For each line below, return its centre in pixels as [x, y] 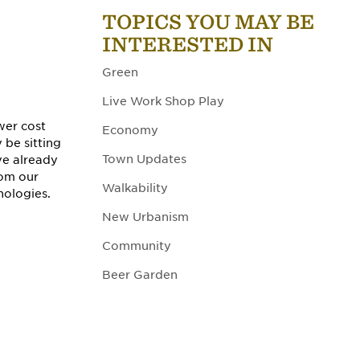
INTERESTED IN [188, 45]
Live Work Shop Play [163, 101]
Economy [130, 130]
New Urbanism [145, 217]
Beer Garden [140, 275]
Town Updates [144, 159]
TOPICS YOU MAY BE [208, 22]
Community [137, 246]
